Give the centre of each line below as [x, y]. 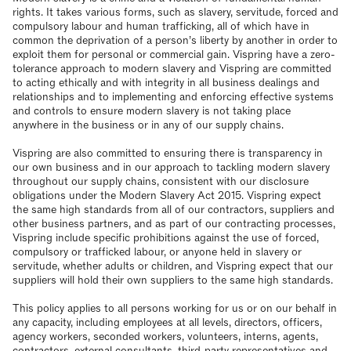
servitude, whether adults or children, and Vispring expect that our [173, 266]
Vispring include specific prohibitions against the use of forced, [166, 238]
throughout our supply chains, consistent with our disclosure [161, 181]
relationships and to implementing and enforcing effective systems [173, 97]
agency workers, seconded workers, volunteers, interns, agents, [165, 337]
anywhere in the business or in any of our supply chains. [148, 125]
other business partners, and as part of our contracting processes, [174, 224]
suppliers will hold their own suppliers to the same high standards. [173, 280]
